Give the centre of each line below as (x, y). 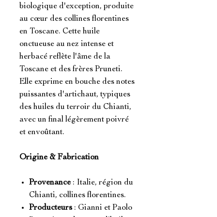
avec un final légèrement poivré (74, 120)
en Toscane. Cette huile (60, 31)
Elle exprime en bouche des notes (77, 82)
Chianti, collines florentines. (77, 195)
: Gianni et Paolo (102, 208)
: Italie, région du (102, 183)
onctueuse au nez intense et (67, 44)
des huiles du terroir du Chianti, (75, 107)
